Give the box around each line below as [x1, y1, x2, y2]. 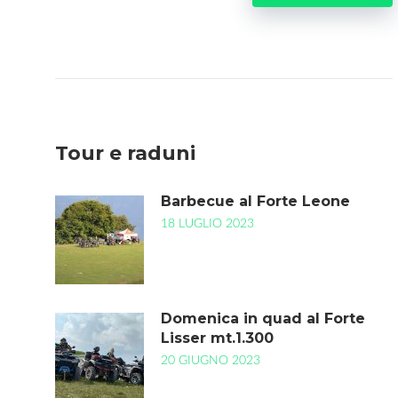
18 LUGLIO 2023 [161, 218, 254, 230]
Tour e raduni [55, 141, 195, 165]
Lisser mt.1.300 [161, 330, 274, 346]
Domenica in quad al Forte [161, 310, 365, 327]
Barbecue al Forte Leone [161, 193, 350, 210]
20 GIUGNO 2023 [161, 354, 260, 367]
